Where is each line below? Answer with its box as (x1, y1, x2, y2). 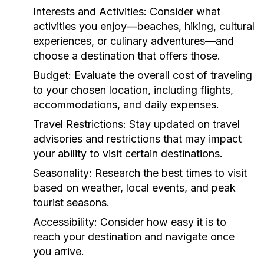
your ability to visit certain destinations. (33, 147, 223, 160)
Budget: (33, 69, 71, 81)
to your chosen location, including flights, (33, 84, 233, 96)
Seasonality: (33, 167, 92, 179)
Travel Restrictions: (33, 118, 126, 130)
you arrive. (33, 245, 84, 258)
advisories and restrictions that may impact (33, 133, 242, 145)
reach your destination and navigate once (33, 230, 235, 243)
